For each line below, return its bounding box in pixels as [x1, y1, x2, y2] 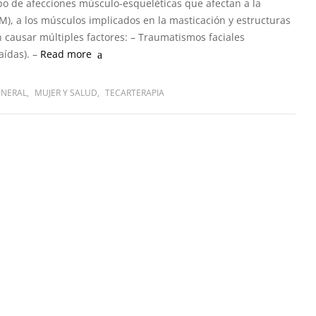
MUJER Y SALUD [35, 87, 97, 99]
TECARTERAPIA [105, 87, 164, 99]
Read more [40, 47, 92, 61]
